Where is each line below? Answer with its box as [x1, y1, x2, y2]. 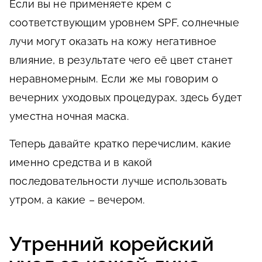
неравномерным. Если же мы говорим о [9, 72, 219, 85]
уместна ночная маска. [9, 109, 129, 122]
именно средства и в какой [9, 156, 153, 168]
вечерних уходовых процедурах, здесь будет [9, 91, 243, 104]
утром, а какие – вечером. [9, 193, 145, 206]
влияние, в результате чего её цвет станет [9, 53, 233, 66]
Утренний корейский [9, 232, 215, 256]
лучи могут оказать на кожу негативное [9, 35, 217, 47]
